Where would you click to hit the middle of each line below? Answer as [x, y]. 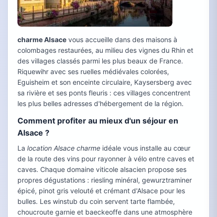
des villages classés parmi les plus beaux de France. [100, 61]
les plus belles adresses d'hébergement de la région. [101, 103]
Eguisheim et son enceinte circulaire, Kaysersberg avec [105, 82]
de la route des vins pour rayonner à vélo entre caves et [106, 159]
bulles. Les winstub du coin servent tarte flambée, [96, 201]
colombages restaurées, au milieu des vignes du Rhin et [105, 50]
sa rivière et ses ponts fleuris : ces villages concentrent [104, 93]
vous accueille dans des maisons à [122, 39]
